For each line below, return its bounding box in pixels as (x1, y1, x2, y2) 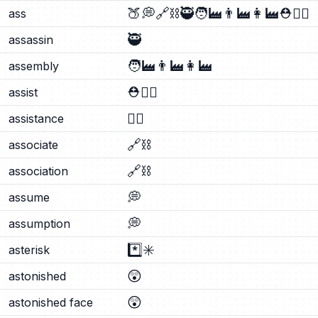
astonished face (9, 295, 93, 309)
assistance (9, 111, 64, 126)
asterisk (9, 243, 50, 257)
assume (9, 190, 50, 204)
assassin (9, 33, 53, 47)
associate (9, 138, 58, 152)
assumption (9, 216, 70, 231)
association (9, 164, 68, 178)
